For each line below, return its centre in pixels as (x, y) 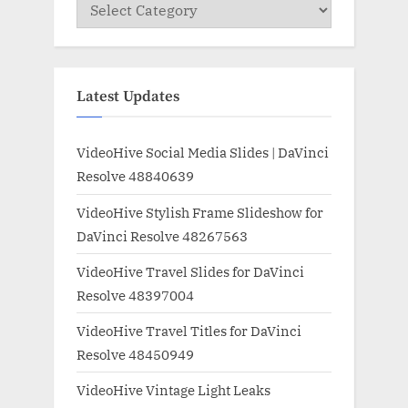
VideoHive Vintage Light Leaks (173, 390)
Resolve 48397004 (135, 295)
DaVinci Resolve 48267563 (162, 235)
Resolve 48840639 (135, 176)
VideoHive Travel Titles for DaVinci (189, 330)
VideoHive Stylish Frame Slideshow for (200, 212)
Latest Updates (128, 97)
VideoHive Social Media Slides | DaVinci (203, 153)
